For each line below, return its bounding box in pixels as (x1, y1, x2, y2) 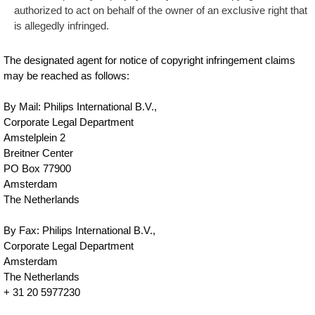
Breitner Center (4, 147, 74, 159)
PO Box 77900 (4, 162, 72, 174)
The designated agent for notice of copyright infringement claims (4, 54, 296, 66)
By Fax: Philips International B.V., (4, 224, 156, 236)
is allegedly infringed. (14, 20, 110, 32)
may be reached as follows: (4, 70, 130, 82)
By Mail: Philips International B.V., (4, 101, 157, 112)
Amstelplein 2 (4, 131, 66, 143)
